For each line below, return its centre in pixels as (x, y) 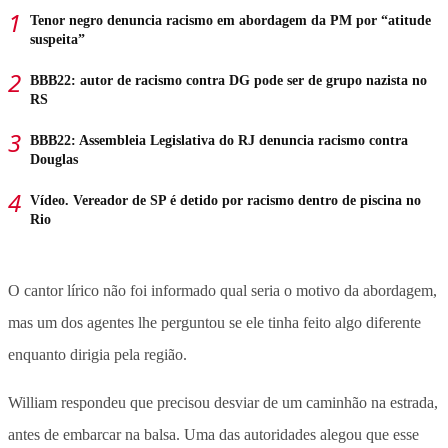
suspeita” (57, 39)
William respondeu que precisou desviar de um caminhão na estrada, (223, 402)
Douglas (54, 159)
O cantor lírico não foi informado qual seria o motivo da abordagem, (222, 290)
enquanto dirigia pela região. (97, 354)
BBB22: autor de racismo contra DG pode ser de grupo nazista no (228, 80)
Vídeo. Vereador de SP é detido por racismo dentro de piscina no (225, 200)
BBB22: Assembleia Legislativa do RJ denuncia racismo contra (219, 140)
